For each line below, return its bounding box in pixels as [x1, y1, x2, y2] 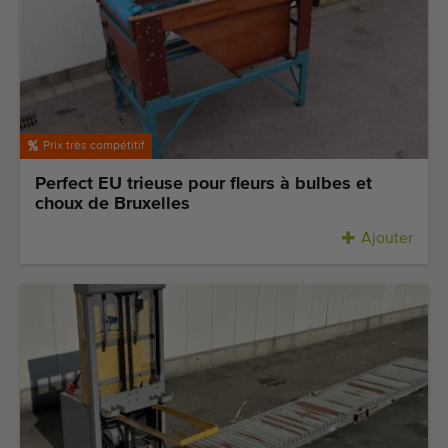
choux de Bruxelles [35, 194, 190, 213]
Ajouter [361, 230, 413, 247]
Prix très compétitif [43, 139, 144, 152]
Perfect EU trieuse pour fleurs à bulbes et [35, 174, 372, 193]
